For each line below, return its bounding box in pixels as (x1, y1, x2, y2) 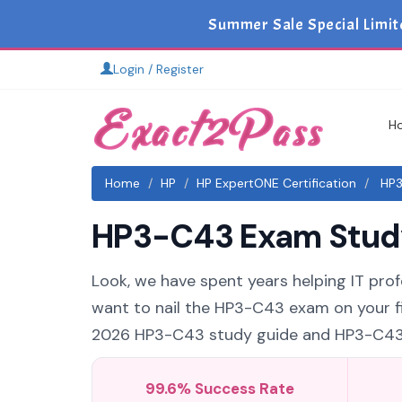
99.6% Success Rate (144, 379, 294, 398)
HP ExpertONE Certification (197, 175, 356, 191)
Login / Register (113, 61, 204, 77)
